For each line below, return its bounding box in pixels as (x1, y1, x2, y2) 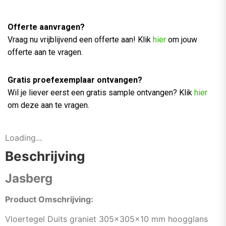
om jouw (168, 34, 197, 44)
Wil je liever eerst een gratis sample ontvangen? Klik (8, 87, 192, 97)
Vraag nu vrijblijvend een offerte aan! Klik (8, 34, 153, 44)
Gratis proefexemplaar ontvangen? (8, 75, 142, 85)
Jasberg (5, 171, 52, 186)
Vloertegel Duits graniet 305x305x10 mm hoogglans (5, 214, 208, 224)
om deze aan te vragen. (8, 100, 89, 110)
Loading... (5, 132, 42, 143)
